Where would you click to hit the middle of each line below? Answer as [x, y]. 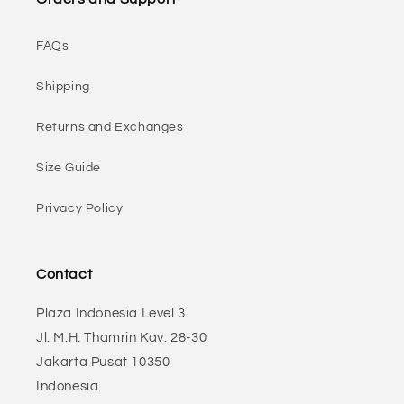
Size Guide [69, 168]
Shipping [63, 87]
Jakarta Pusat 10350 [103, 362]
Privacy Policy [80, 208]
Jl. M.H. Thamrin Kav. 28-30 [122, 338]
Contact [64, 274]
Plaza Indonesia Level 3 [111, 313]
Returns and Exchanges [110, 127]
